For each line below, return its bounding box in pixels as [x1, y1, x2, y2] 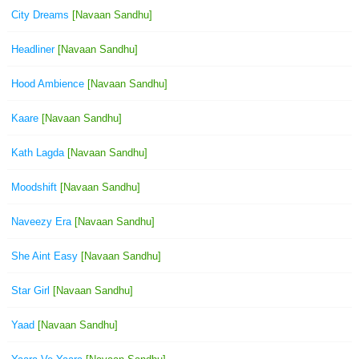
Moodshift [11, 180, 57, 193]
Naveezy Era [11, 215, 71, 228]
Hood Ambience [11, 77, 84, 90]
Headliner [11, 42, 54, 55]
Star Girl [11, 284, 50, 296]
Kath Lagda [11, 146, 64, 159]
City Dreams [11, 8, 69, 21]
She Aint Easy [11, 249, 78, 262]
